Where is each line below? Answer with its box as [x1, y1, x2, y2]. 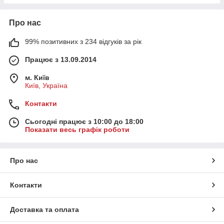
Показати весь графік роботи [25, 125, 129, 133]
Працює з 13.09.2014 [25, 55, 96, 63]
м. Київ [25, 73, 49, 81]
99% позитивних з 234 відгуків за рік [25, 37, 141, 45]
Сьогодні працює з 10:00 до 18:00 [25, 117, 143, 125]
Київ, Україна [25, 81, 67, 89]
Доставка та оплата [10, 205, 79, 213]
